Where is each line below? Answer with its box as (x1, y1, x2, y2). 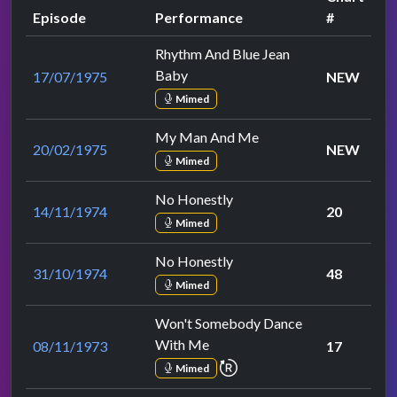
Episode (33, 9, 86, 27)
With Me (155, 336, 209, 354)
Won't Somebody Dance (155, 315, 302, 332)
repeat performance (236, 356, 358, 374)
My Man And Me (155, 128, 259, 146)
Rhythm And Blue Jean (155, 45, 290, 63)
